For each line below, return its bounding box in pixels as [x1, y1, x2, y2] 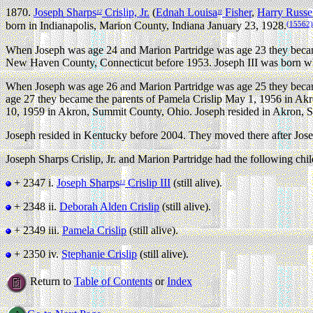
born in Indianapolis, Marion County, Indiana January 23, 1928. [6, 20, 286, 32]
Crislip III [125, 176, 170, 189]
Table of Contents [74, 275, 152, 287]
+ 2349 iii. [11, 224, 62, 236]
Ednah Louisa [156, 6, 217, 19]
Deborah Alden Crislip [59, 200, 159, 212]
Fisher [222, 6, 252, 19]
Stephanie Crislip [61, 247, 137, 260]
